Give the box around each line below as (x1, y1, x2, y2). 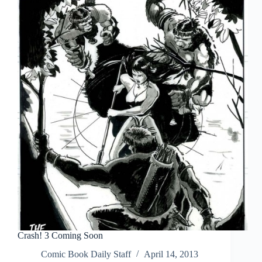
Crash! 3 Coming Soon (18, 230, 103, 240)
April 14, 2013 (144, 249, 198, 260)
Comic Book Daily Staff (41, 249, 131, 260)
